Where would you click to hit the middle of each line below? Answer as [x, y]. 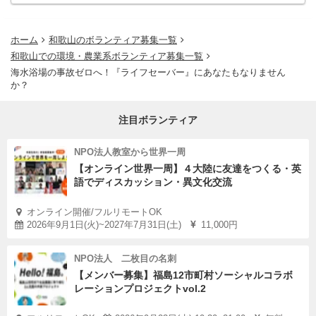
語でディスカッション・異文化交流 [153, 182]
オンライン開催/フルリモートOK [95, 212]
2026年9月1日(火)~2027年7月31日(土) [104, 225]
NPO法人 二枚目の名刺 [125, 259]
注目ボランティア [158, 120]
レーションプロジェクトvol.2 [140, 288]
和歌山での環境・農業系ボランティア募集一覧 [107, 56]
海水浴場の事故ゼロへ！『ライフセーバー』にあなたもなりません [148, 72]
